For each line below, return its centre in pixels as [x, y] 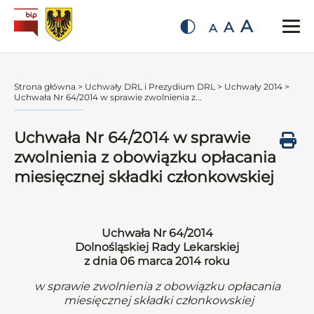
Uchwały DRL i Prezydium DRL [150, 87]
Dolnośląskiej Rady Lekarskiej [157, 247]
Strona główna [45, 87]
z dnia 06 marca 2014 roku [157, 261]
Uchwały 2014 [253, 87]
